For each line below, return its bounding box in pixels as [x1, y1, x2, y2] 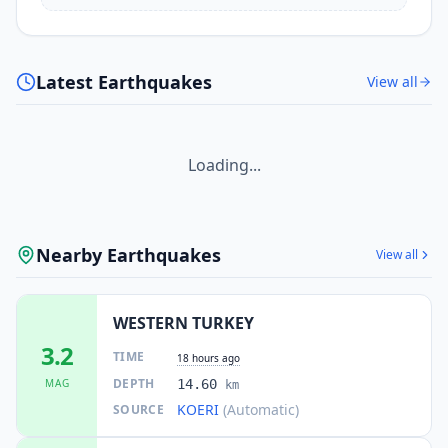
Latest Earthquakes [36, 69, 212, 94]
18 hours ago [177, 350, 240, 365]
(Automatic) [223, 399, 299, 419]
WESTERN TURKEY [113, 311, 254, 334]
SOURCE [113, 400, 164, 418]
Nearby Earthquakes [36, 242, 221, 267]
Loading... [187, 153, 261, 176]
